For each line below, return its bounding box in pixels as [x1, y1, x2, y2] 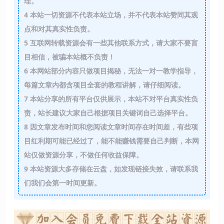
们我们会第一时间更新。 [23, 177, 101, 187]
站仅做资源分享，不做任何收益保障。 [23, 149, 145, 159]
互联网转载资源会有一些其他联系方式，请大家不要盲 [27, 37, 198, 47]
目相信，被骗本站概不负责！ [23, 51, 115, 61]
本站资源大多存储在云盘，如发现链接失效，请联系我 [27, 163, 198, 173]
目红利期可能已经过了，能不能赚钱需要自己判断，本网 [23, 135, 199, 145]
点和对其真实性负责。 [23, 23, 94, 33]
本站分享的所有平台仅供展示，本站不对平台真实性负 [27, 93, 198, 103]
